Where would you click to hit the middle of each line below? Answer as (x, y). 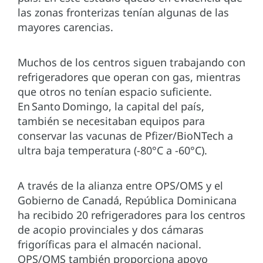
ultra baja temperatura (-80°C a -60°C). (114, 151)
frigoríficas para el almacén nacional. (109, 245)
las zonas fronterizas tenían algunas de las (123, 13)
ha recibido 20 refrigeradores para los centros (131, 215)
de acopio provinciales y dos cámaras (111, 230)
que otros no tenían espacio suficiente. (115, 92)
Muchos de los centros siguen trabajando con (131, 63)
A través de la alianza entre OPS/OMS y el (120, 186)
